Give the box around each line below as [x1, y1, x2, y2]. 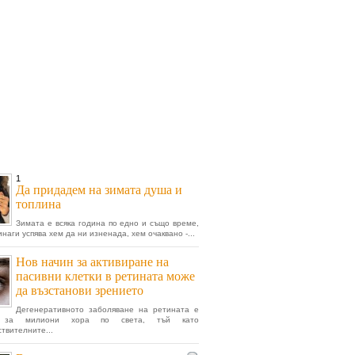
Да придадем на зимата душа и [16, 183, 182, 197]
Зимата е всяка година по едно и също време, [16, 219, 199, 227]
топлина [16, 197, 61, 211]
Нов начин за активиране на [16, 255, 169, 269]
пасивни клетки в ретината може [16, 269, 195, 283]
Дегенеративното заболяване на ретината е [16, 305, 199, 314]
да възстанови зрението [16, 284, 143, 297]
